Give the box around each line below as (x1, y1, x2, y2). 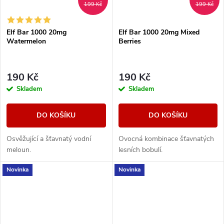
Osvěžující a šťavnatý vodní (6, 133, 91, 143)
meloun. (6, 144, 31, 154)
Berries (118, 36, 141, 46)
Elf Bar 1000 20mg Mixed (118, 27, 199, 37)
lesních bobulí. (118, 144, 162, 154)
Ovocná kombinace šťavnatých (118, 133, 214, 143)
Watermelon (6, 36, 46, 46)
